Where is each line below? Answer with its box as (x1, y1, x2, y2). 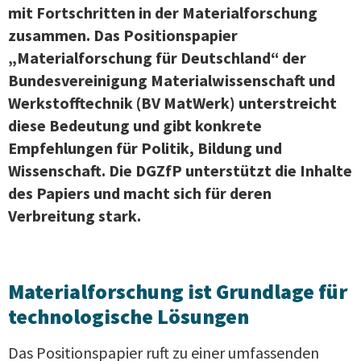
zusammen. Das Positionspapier (8, 24, 238, 45)
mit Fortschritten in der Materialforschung (8, 2, 317, 23)
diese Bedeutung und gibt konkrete (8, 114, 262, 135)
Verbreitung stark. (8, 205, 141, 226)
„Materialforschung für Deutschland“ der (8, 47, 306, 68)
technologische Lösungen (8, 302, 249, 330)
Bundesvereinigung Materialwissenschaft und (8, 69, 335, 90)
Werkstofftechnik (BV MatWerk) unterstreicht (8, 92, 337, 113)
